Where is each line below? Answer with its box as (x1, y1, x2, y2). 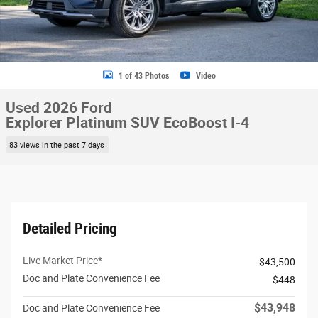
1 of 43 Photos (118, 70, 169, 81)
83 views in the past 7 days (9, 140, 105, 150)
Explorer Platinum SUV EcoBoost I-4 (6, 114, 249, 131)
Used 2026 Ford (6, 99, 112, 116)
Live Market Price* (23, 254, 102, 266)
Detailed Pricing (23, 219, 117, 237)
